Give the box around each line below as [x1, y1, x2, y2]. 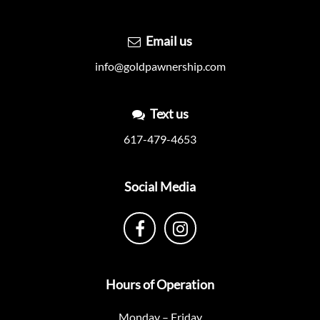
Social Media [124, 179, 196, 195]
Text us [149, 106, 189, 122]
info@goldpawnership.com [94, 59, 226, 74]
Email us [146, 33, 192, 49]
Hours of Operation [106, 276, 214, 293]
